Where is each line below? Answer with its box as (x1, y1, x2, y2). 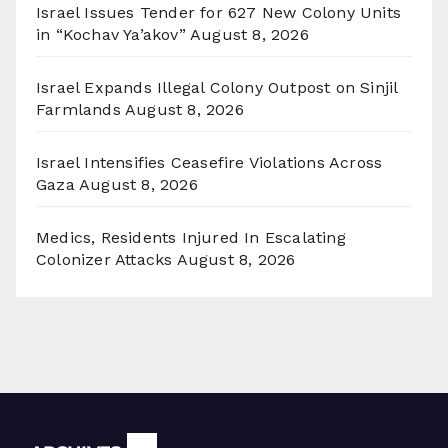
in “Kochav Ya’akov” (36, 24, 186, 44)
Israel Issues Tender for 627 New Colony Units (36, 2, 402, 22)
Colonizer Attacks (36, 249, 173, 269)
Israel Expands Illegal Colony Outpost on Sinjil (36, 77, 398, 97)
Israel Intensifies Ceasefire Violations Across (36, 152, 383, 172)
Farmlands (36, 99, 121, 119)
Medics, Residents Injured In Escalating (36, 227, 346, 247)
